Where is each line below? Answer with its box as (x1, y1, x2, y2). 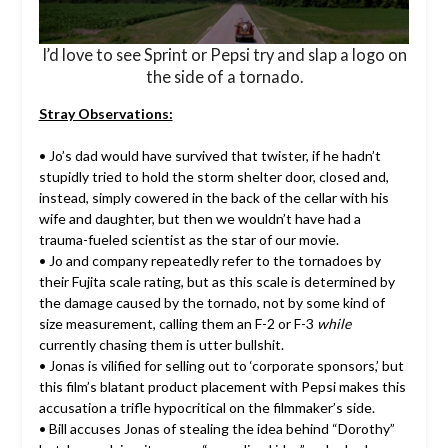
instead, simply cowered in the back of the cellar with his (38, 188, 389, 206)
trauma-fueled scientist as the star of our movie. (38, 230, 339, 248)
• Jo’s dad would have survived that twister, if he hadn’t (38, 146, 381, 164)
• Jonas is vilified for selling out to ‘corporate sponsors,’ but (38, 356, 404, 374)
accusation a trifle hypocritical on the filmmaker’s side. (38, 398, 375, 416)
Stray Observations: (38, 104, 173, 122)
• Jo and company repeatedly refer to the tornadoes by (38, 251, 381, 269)
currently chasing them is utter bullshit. (38, 335, 284, 353)
